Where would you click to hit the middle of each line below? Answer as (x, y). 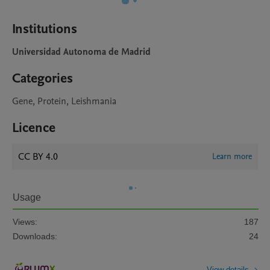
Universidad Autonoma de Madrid (81, 52)
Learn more (232, 156)
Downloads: (35, 236)
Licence (34, 128)
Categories (42, 78)
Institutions (45, 29)
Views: (25, 222)
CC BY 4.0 (38, 157)
